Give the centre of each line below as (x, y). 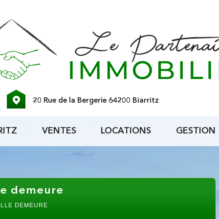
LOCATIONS (126, 131)
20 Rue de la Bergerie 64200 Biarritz (96, 101)
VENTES (59, 131)
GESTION (196, 131)
